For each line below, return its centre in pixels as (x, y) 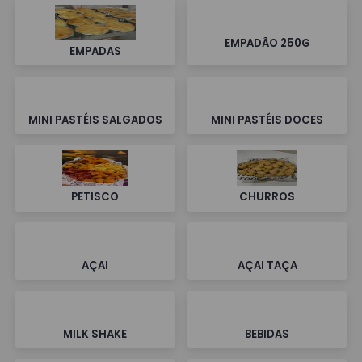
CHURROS (267, 197)
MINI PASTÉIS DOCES (267, 120)
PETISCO (95, 197)
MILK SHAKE (95, 335)
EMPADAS (95, 52)
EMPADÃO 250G (267, 43)
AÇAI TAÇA (267, 266)
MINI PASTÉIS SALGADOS (95, 120)
